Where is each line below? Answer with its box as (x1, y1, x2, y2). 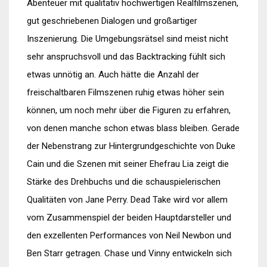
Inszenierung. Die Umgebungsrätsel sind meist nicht (27, 33, 228, 44)
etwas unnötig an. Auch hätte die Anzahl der (27, 69, 199, 80)
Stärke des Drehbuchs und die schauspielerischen (27, 176, 221, 187)
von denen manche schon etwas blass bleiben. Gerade (27, 123, 240, 133)
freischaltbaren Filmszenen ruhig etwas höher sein (27, 87, 224, 98)
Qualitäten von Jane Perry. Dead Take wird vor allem (27, 194, 228, 205)
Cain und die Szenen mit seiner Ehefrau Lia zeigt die (27, 159, 229, 169)
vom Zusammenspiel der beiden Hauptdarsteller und (27, 212, 231, 223)
